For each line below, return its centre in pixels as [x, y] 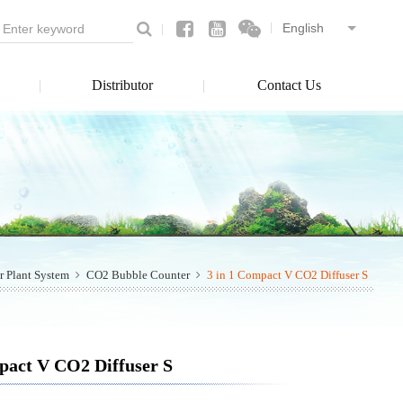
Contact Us [289, 85]
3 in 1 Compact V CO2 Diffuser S [287, 275]
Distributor [122, 85]
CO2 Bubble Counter [138, 275]
